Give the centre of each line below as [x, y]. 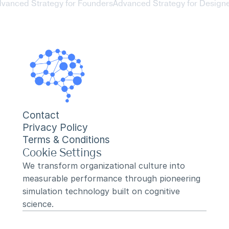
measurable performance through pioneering [111, 178]
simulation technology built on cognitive [101, 191]
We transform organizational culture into [104, 166]
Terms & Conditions [66, 140]
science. [38, 204]
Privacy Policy [55, 128]
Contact [41, 115]
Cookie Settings [62, 153]
